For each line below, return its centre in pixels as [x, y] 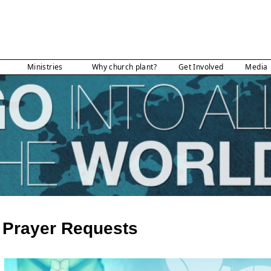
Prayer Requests [70, 228]
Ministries [45, 67]
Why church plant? [124, 67]
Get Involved [201, 67]
